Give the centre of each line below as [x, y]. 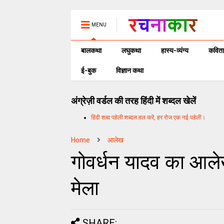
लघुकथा [131, 50]
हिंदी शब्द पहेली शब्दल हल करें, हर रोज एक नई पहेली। [148, 117]
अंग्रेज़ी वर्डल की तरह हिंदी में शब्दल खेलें [133, 101]
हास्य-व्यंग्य [175, 50]
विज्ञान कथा [130, 70]
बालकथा [91, 50]
